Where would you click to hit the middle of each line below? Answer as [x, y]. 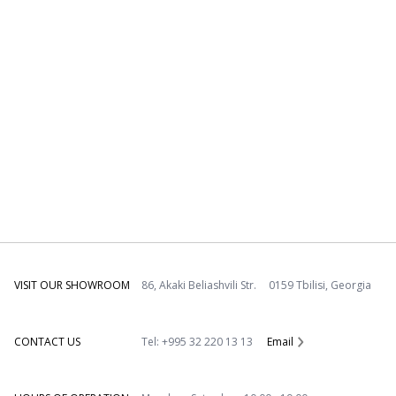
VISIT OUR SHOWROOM [72, 286]
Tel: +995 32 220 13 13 [197, 342]
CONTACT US [47, 342]
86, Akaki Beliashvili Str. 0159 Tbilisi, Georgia [256, 286]
